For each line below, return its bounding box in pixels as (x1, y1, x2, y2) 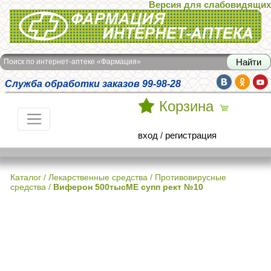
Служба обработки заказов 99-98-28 (5, 78, 181, 89)
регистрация (165, 130, 217, 140)
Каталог (10, 172, 41, 182)
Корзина (159, 99, 214, 114)
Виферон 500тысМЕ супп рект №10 (53, 182, 203, 192)
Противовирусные (155, 172, 226, 182)
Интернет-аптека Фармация (10, 13, 125, 22)
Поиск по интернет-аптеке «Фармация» (4, 57, 141, 66)
